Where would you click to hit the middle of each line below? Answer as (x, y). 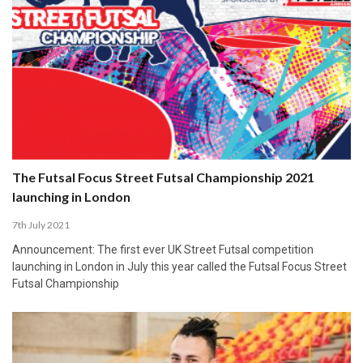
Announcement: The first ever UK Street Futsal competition (163, 249)
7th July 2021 (41, 224)
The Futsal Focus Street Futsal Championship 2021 (163, 177)
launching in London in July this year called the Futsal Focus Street (179, 266)
